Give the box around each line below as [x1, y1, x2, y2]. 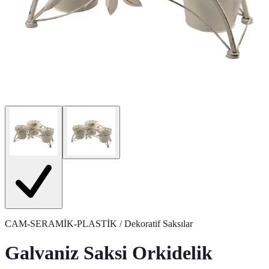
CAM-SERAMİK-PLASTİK [5, 219, 117, 229]
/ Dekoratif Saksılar [117, 219, 193, 229]
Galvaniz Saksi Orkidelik [5, 242, 213, 264]
